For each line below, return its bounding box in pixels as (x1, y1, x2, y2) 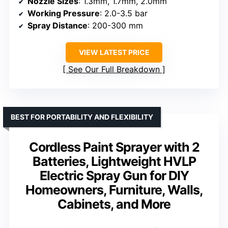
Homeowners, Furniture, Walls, (25, 182, 203, 197)
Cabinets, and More (58, 196, 170, 212)
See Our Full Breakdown (68, 64, 160, 74)
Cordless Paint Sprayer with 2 (28, 139, 199, 155)
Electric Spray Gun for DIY (39, 167, 189, 183)
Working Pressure (27, 8, 100, 18)
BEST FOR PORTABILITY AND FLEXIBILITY (11, 112, 153, 121)
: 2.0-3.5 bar (100, 8, 148, 18)
